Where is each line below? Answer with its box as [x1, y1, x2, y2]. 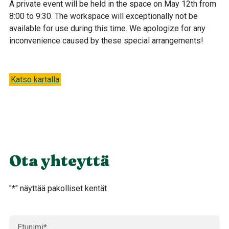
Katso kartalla [11, 74, 59, 84]
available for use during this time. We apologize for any [9, 23, 205, 33]
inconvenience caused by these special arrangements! [9, 35, 203, 45]
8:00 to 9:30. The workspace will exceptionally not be [9, 11, 198, 21]
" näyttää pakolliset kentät [15, 183, 107, 193]
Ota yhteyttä [9, 151, 109, 170]
